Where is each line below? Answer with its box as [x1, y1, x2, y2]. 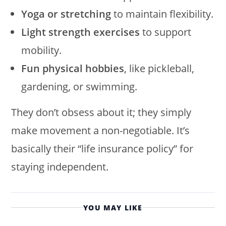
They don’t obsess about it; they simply [11, 105, 192, 119]
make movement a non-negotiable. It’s [11, 123, 190, 137]
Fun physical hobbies [21, 61, 125, 75]
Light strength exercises [21, 25, 140, 39]
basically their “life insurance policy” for [11, 141, 194, 155]
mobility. [21, 43, 62, 57]
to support [140, 25, 192, 39]
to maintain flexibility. [111, 7, 214, 21]
